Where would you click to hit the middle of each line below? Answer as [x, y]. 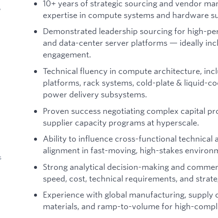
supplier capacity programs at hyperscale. [121, 122]
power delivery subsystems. [95, 94]
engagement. [67, 54]
